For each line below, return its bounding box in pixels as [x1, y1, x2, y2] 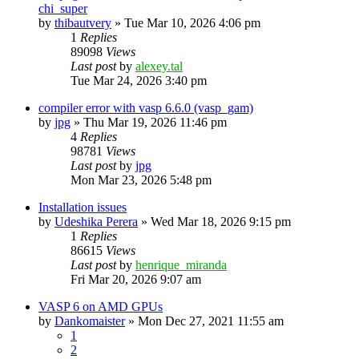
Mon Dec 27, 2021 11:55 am [138, 313, 284, 328]
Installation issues [38, 200, 127, 214]
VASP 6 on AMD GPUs [38, 299, 163, 313]
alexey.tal [135, 58, 183, 73]
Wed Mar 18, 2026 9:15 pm [151, 214, 291, 228]
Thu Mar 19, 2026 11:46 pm [83, 115, 227, 129]
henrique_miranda [135, 257, 227, 272]
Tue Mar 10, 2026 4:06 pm [124, 15, 260, 30]
